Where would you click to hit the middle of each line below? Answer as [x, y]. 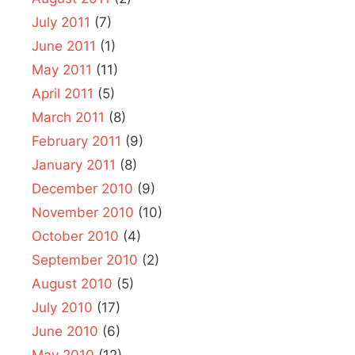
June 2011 [64, 46]
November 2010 [83, 213]
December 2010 [82, 189]
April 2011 [63, 94]
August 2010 [72, 284]
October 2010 [75, 237]
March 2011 [68, 118]
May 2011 [62, 70]
